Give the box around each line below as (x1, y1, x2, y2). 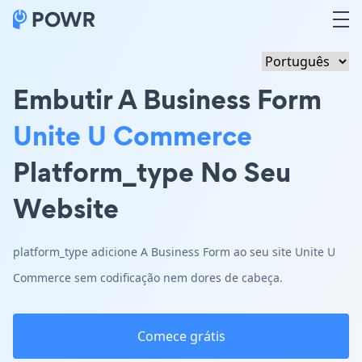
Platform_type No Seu (13, 153, 291, 191)
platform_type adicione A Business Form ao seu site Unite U (13, 244, 335, 259)
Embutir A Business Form (13, 80, 322, 118)
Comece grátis (137, 327, 225, 345)
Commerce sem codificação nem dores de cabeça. (13, 270, 283, 285)
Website (13, 189, 119, 227)
